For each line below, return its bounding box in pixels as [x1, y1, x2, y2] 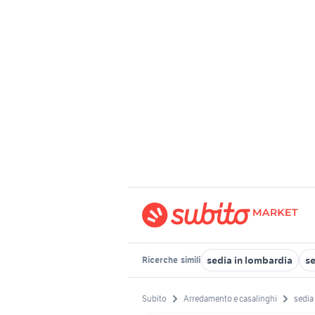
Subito [142, 293, 167, 304]
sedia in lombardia [207, 254, 292, 266]
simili [179, 255, 200, 265]
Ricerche [142, 255, 179, 265]
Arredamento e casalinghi [184, 293, 277, 304]
